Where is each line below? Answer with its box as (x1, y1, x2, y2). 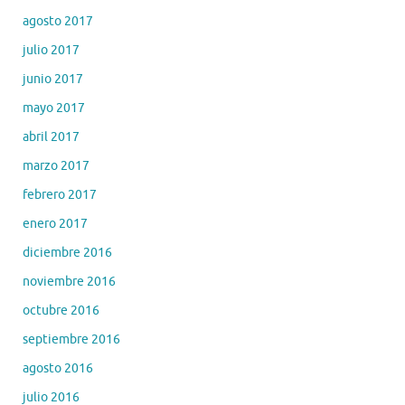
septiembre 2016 (23, 331, 120, 347)
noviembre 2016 (23, 273, 116, 289)
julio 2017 (23, 42, 80, 58)
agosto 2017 (23, 13, 93, 29)
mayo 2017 (23, 99, 85, 116)
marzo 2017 (23, 157, 89, 174)
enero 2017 (23, 215, 88, 231)
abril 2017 (23, 128, 80, 145)
